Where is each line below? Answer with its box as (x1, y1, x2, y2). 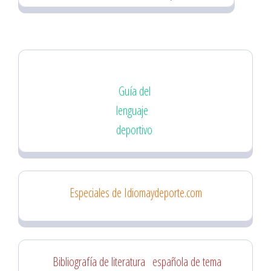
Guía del (119, 82, 151, 99)
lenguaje (116, 102, 148, 119)
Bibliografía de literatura (52, 253, 145, 270)
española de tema (152, 253, 221, 270)
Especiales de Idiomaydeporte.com (69, 184, 202, 201)
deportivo (116, 121, 152, 138)
